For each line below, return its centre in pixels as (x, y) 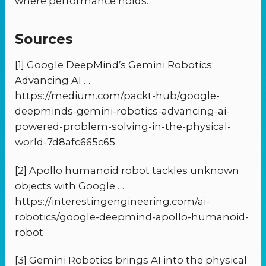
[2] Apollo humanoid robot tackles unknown (127, 170)
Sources (44, 39)
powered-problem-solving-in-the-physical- (123, 127)
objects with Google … (70, 186)
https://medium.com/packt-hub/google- (118, 96)
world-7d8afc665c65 (65, 142)
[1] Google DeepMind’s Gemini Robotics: (115, 65)
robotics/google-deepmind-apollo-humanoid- (132, 216)
